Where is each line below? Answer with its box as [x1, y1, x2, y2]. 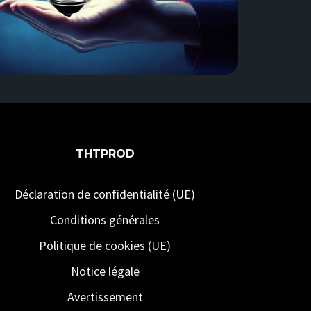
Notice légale [70, 263, 140, 279]
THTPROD [75, 147, 135, 160]
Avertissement [67, 289, 143, 305]
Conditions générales [50, 212, 160, 228]
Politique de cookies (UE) [39, 237, 171, 253]
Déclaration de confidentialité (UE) [15, 186, 195, 202]
